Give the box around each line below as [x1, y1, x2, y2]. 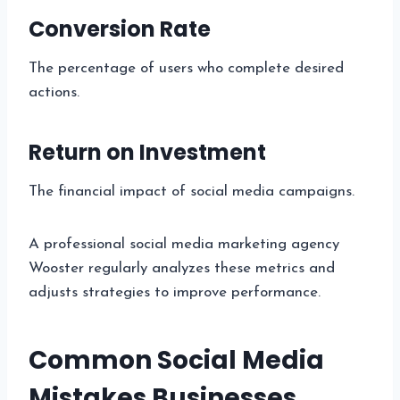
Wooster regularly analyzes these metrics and [29, 260, 335, 276]
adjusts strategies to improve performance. [29, 284, 321, 300]
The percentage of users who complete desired [29, 60, 344, 76]
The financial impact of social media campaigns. [29, 183, 354, 199]
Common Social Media [29, 342, 324, 378]
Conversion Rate [29, 13, 211, 44]
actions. [29, 84, 79, 100]
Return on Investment [29, 137, 266, 167]
